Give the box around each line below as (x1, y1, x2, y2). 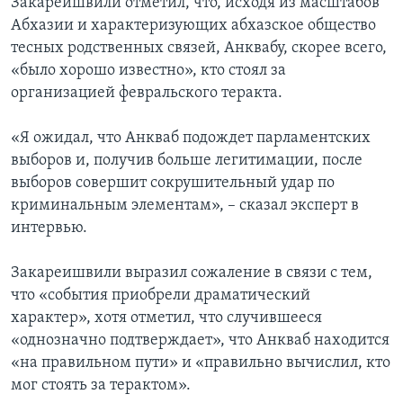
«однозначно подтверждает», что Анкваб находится (11, 332, 390, 350)
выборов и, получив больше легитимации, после (11, 152, 363, 170)
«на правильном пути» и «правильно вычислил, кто (11, 354, 390, 372)
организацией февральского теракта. (11, 85, 282, 103)
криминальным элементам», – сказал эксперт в (11, 197, 359, 215)
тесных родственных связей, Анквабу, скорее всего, (11, 40, 387, 58)
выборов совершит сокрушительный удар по (11, 175, 335, 193)
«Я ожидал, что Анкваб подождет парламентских (11, 130, 371, 148)
